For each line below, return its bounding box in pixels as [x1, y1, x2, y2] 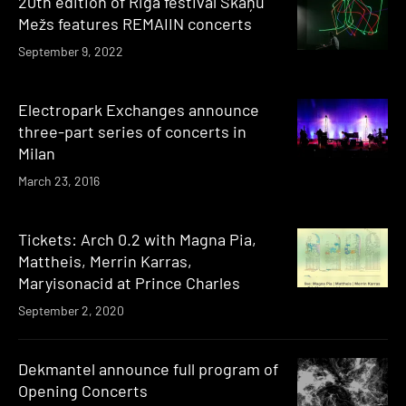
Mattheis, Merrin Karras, [18, 250, 192, 271]
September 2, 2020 [18, 302, 124, 318]
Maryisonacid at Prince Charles [18, 272, 240, 293]
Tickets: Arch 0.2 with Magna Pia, [18, 228, 256, 249]
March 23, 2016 [18, 172, 100, 188]
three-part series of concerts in [18, 121, 246, 141]
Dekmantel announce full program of [18, 358, 278, 379]
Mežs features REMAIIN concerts [18, 13, 252, 34]
